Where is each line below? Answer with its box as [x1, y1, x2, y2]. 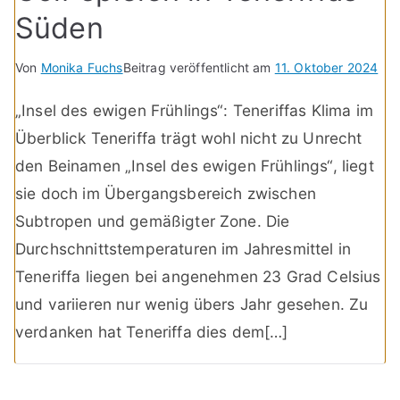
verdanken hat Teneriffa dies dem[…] [15, 322, 288, 342]
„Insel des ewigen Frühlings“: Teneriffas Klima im [15, 101, 373, 121]
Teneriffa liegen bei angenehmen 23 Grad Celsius [15, 267, 381, 287]
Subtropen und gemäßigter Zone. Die [15, 212, 290, 231]
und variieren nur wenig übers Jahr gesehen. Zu [15, 295, 369, 314]
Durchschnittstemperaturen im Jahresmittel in [15, 239, 352, 259]
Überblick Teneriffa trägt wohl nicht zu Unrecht [15, 129, 362, 148]
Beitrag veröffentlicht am [122, 60, 275, 76]
